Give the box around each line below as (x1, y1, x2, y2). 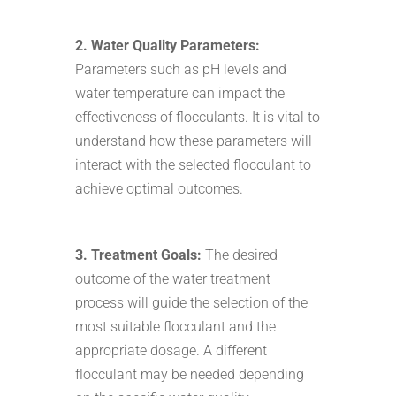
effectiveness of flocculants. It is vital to (74, 108, 320, 126)
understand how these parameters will (74, 132, 312, 149)
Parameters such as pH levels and (74, 60, 286, 78)
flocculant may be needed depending (74, 365, 304, 383)
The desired (201, 246, 278, 263)
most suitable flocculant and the (74, 317, 276, 335)
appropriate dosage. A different (74, 341, 267, 359)
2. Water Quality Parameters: (74, 36, 260, 54)
